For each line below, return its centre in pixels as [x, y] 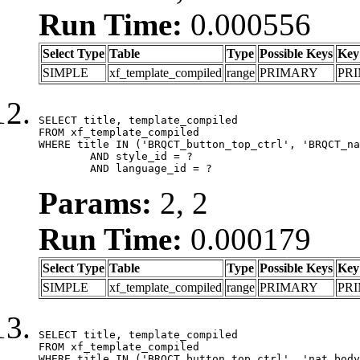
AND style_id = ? [64, 156]
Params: [95, 202]
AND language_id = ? [151, 168]
